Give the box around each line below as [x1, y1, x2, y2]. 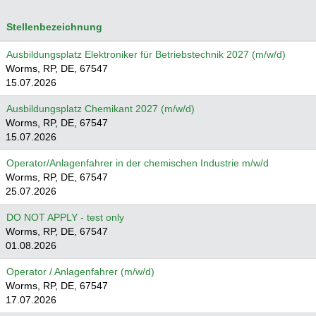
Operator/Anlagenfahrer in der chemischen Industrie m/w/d [6, 157, 269, 169]
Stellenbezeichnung [6, 21, 102, 32]
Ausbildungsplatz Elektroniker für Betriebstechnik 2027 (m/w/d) [6, 49, 286, 60]
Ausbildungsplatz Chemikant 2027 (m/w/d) [6, 103, 195, 114]
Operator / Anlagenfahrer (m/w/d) [6, 266, 154, 277]
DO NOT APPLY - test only [6, 212, 124, 223]
